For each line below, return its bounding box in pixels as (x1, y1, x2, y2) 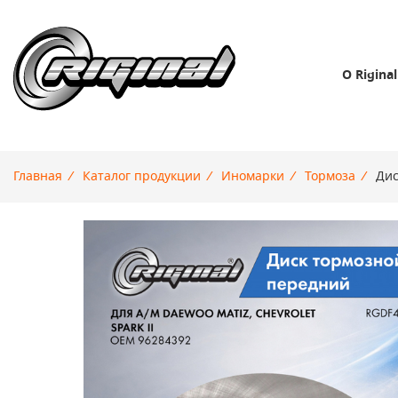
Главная (13, 171, 62, 183)
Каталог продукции (83, 171, 201, 183)
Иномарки (221, 171, 284, 183)
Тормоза (305, 171, 355, 183)
